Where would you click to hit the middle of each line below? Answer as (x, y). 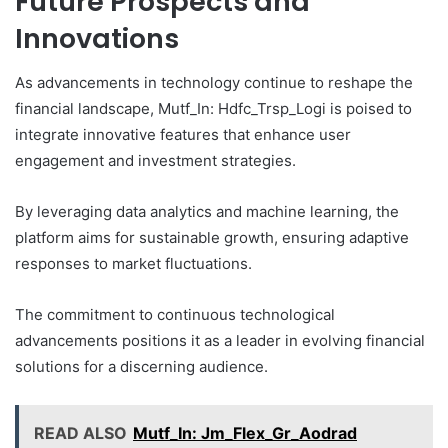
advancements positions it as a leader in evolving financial (220, 341)
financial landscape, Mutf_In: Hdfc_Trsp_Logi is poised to (213, 109)
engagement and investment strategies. (155, 161)
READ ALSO (80, 433)
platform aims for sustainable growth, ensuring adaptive (212, 238)
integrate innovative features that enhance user (183, 135)
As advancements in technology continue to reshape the (214, 83)
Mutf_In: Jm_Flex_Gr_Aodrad (245, 433)
